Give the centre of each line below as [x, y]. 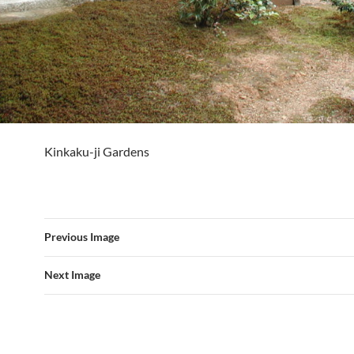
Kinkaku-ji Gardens [97, 152]
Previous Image [82, 237]
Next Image [72, 275]
